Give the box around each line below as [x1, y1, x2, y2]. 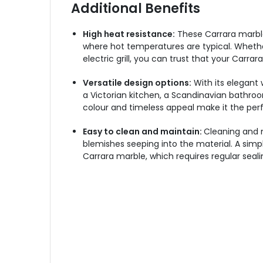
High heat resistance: [82, 28, 175, 40]
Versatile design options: [82, 77, 191, 89]
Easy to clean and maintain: [82, 126, 204, 137]
